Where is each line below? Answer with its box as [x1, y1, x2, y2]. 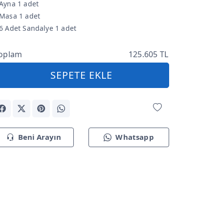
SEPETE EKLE [50, 68, 112, 82]
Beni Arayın [18, 131, 61, 142]
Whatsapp [115, 131, 154, 142]
